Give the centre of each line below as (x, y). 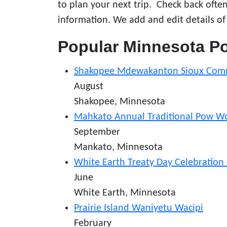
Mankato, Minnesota (118, 147)
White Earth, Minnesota (125, 193)
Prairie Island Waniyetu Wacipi (139, 208)
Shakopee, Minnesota (120, 102)
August (89, 87)
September (97, 132)
